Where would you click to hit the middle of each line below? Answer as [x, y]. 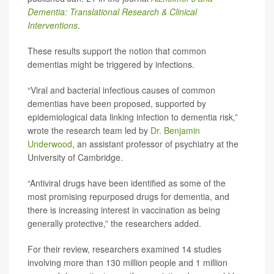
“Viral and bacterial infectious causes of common [121, 90]
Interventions [53, 25]
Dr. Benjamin [175, 130]
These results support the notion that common [117, 50]
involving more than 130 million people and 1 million [128, 262]
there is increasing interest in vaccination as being [124, 209]
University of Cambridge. [75, 157]
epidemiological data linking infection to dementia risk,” [133, 117]
